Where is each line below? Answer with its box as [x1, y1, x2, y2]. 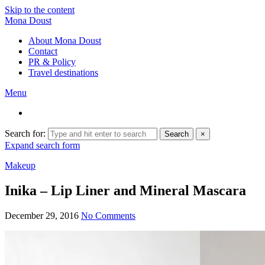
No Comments [81, 210, 135, 221]
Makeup [5, 160, 35, 170]
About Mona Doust [28, 35, 101, 46]
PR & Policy [28, 57, 76, 67]
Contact [28, 46, 57, 56]
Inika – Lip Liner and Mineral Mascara [5, 182, 246, 198]
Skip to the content [5, 5, 75, 15]
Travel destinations [28, 67, 98, 77]
